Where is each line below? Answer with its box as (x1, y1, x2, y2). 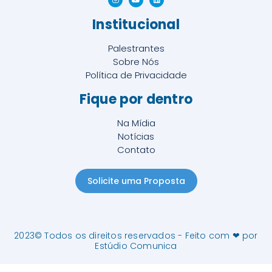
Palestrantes (107, 42, 165, 55)
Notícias (118, 130, 154, 143)
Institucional (92, 15, 180, 35)
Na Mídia (117, 117, 155, 130)
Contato (117, 143, 155, 157)
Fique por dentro (79, 90, 193, 109)
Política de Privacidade (85, 69, 187, 82)
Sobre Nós (113, 55, 159, 69)
